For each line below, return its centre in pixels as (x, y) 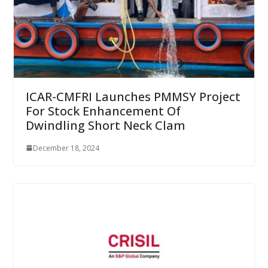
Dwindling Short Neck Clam (105, 125)
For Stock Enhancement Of (103, 111)
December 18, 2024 (66, 148)
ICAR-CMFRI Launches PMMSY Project (133, 96)
